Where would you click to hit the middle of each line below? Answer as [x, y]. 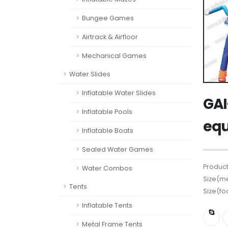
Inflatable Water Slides [119, 93]
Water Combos [107, 168]
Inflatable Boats [108, 131]
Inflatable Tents [107, 205]
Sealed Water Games [118, 149]
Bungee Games [108, 18]
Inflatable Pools [107, 112]
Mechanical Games [114, 56]
